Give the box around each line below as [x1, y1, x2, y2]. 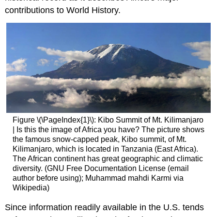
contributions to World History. [5, 5, 121, 15]
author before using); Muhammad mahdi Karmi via [12, 173, 184, 182]
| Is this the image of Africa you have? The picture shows [12, 125, 204, 134]
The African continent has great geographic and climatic [12, 154, 203, 163]
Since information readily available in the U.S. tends [5, 202, 204, 213]
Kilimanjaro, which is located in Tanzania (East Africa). [12, 144, 198, 153]
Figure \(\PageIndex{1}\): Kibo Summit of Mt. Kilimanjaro [12, 115, 203, 124]
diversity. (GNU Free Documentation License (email [12, 164, 189, 172]
